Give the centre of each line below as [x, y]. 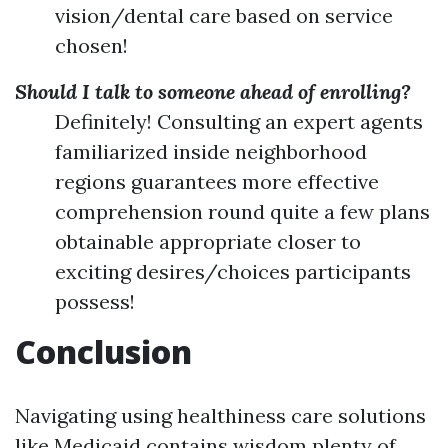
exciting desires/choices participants [233, 271]
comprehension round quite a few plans [242, 211]
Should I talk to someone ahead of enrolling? [213, 91]
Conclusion [103, 351]
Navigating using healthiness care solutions [220, 415]
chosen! [91, 45]
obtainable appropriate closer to [208, 241]
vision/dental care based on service [224, 15]
